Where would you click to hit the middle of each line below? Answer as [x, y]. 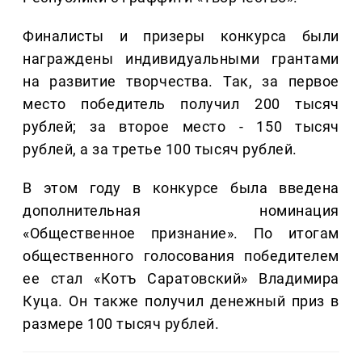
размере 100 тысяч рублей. [121, 323]
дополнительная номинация [181, 210]
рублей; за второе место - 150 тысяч [181, 126]
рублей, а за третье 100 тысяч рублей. [160, 149]
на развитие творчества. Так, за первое [181, 81]
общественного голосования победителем [181, 255]
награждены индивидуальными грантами [181, 58]
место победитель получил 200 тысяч [181, 103]
